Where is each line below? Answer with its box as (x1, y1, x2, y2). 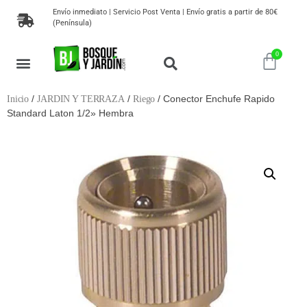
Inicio (7, 94, 29, 104)
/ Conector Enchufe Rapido (155, 93, 275, 104)
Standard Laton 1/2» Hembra (7, 108, 134, 119)
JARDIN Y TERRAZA (37, 94, 125, 104)
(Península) (53, 19, 93, 27)
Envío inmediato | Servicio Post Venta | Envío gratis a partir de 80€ (53, 8, 278, 16)
